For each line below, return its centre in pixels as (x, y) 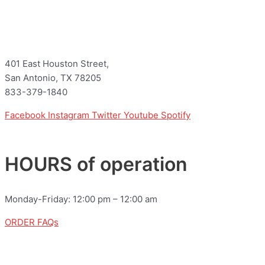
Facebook (25, 115)
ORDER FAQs (32, 222)
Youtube (141, 115)
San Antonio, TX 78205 (53, 77)
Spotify (176, 115)
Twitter (106, 115)
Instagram (69, 115)
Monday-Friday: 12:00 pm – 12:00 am (81, 199)
